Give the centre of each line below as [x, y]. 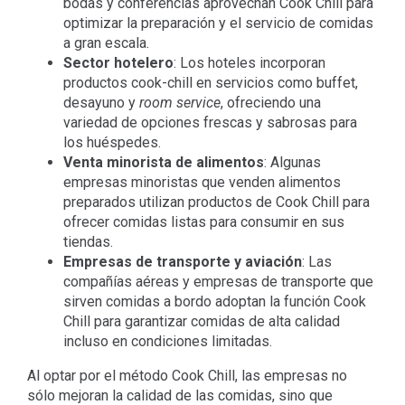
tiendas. [88, 242]
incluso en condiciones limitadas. [167, 342]
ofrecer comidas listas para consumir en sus [203, 222]
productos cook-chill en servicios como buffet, [210, 83]
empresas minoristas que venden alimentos [202, 183]
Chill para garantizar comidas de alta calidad [201, 322]
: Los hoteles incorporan [249, 63]
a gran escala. [106, 43]
